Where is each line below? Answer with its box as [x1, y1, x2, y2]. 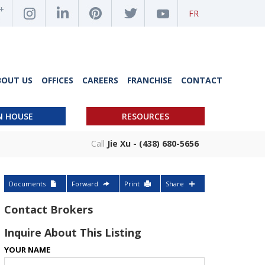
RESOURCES [122, 111, 169, 122]
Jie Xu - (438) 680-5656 [107, 138, 199, 149]
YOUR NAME [4, 244, 50, 255]
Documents [9, 179, 46, 188]
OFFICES [41, 75, 73, 86]
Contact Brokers [4, 202, 93, 216]
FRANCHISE [127, 75, 172, 86]
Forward [72, 179, 98, 188]
